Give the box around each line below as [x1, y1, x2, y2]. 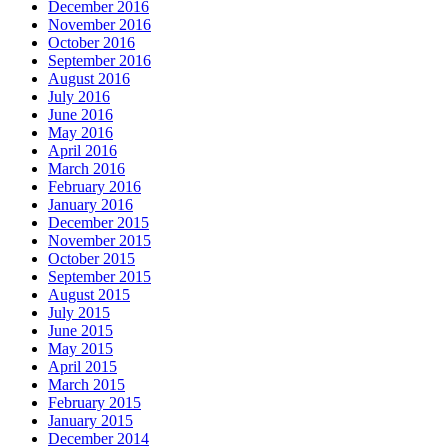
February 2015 [48, 394, 141, 412]
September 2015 [48, 268, 151, 286]
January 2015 [48, 412, 133, 430]
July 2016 [48, 88, 110, 106]
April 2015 [48, 358, 117, 376]
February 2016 [48, 178, 141, 196]
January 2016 [48, 196, 133, 214]
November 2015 [48, 232, 151, 250]
